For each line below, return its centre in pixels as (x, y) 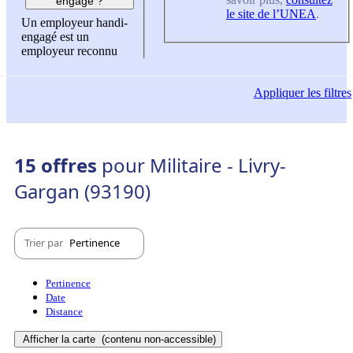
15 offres (58, 165)
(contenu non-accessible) (157, 339)
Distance (64, 311)
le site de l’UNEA (271, 13)
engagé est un (55, 37)
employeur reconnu (69, 51)
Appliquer (279, 93)
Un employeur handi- (74, 23)
